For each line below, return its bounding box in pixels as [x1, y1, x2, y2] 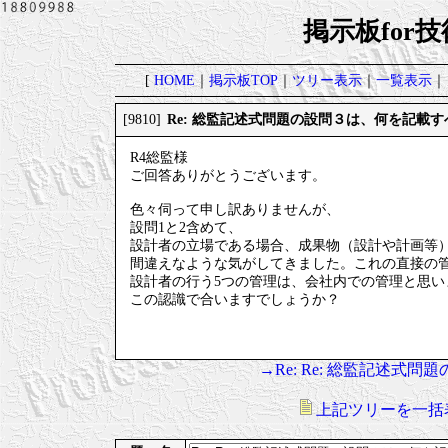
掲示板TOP [208, 72, 278, 88]
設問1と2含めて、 [130, 220, 242, 235]
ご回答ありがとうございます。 [130, 168, 326, 183]
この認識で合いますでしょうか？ [130, 292, 340, 307]
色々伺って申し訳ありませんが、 [130, 202, 340, 217]
